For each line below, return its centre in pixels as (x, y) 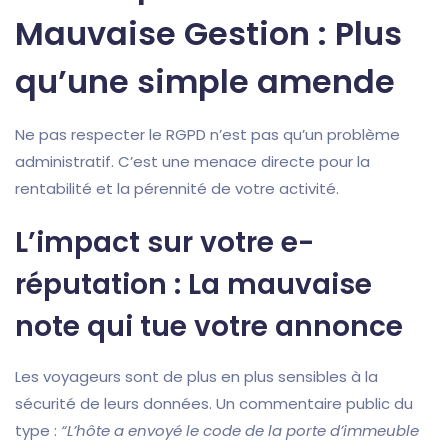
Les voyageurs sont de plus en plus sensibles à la (196, 377)
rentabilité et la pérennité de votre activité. (177, 189)
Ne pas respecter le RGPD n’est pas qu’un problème (207, 135)
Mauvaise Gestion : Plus (208, 34)
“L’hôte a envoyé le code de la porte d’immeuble (240, 431)
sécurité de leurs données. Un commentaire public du (214, 404)
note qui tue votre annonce (209, 327)
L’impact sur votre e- (164, 243)
